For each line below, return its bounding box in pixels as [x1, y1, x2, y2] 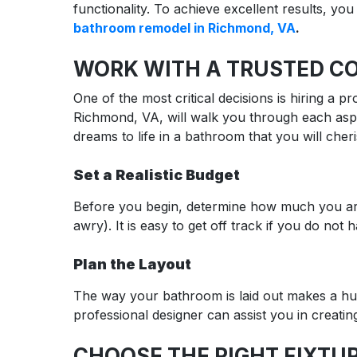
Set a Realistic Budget [73, 166, 240, 183]
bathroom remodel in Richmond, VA [73, 20, 296, 36]
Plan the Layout [73, 255, 191, 273]
